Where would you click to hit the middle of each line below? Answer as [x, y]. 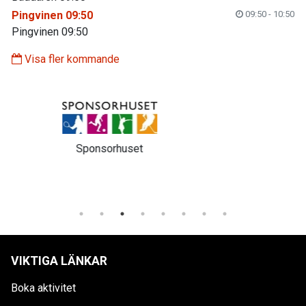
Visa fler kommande [71, 59]
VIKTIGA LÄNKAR [59, 261]
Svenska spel [219, 169]
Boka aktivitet [43, 288]
